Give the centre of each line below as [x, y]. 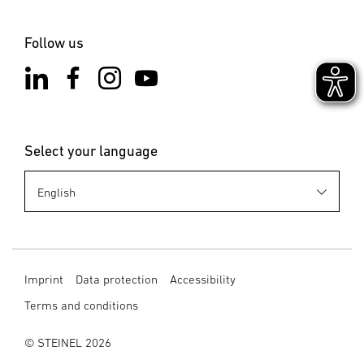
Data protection [117, 279]
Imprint [44, 279]
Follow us [54, 42]
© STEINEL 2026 [68, 343]
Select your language [91, 151]
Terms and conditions [81, 305]
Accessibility [203, 279]
